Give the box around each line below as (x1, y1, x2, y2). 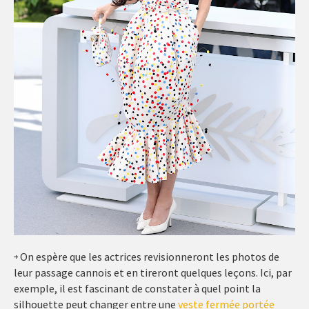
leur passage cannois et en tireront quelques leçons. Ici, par (14, 266, 292, 279)
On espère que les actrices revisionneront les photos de (18, 250, 279, 263)
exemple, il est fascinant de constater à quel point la (14, 281, 261, 295)
